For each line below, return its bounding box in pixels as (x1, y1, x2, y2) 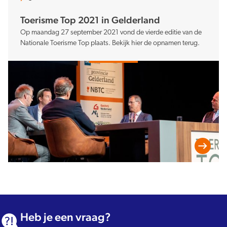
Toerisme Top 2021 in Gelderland (20, 14, 160, 25)
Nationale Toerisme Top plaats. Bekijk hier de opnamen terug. (20, 39, 200, 47)
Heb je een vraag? (20, 210, 111, 223)
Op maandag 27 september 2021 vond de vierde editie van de (20, 28, 202, 36)
